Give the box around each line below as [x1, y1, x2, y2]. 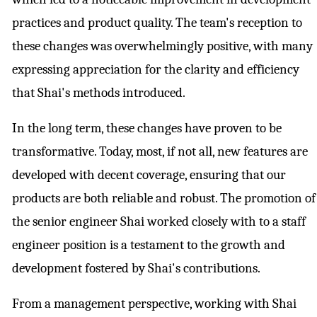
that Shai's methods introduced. [12, 85, 185, 101]
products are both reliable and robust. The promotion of [12, 190, 316, 207]
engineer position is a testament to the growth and [12, 237, 285, 253]
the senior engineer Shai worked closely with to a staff [12, 214, 306, 230]
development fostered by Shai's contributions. [12, 260, 260, 277]
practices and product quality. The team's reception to [12, 15, 302, 31]
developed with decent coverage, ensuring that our [12, 167, 286, 183]
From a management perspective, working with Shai [12, 296, 296, 312]
